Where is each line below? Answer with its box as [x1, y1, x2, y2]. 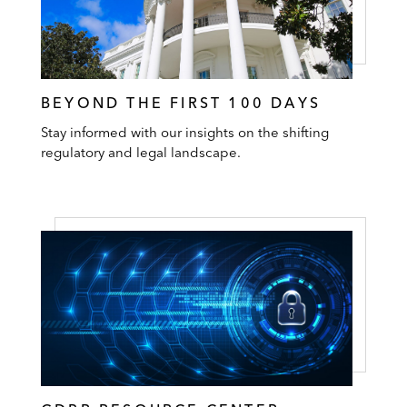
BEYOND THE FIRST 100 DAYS [41, 93, 321, 112]
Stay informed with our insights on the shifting [41, 123, 329, 141]
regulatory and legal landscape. [41, 143, 241, 161]
